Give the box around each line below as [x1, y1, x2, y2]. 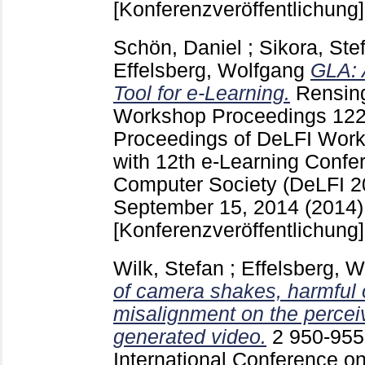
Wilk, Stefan [113, 257, 224, 280]
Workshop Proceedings [113, 105, 332, 128]
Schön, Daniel [113, 37, 242, 59]
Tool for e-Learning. [113, 82, 290, 105]
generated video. [113, 326, 266, 349]
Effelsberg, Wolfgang [113, 59, 305, 82]
